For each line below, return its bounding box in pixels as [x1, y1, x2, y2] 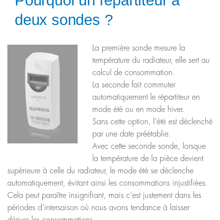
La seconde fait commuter [92, 81, 175, 89]
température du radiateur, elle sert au [92, 56, 210, 65]
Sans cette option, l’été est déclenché [92, 118, 213, 126]
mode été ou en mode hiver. [92, 106, 184, 114]
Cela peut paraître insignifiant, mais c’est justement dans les [7, 192, 201, 200]
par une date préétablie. [92, 130, 171, 138]
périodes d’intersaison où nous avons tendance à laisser [7, 204, 190, 212]
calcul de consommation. [92, 69, 175, 77]
